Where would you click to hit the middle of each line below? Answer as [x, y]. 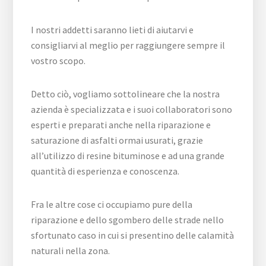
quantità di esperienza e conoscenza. [105, 171]
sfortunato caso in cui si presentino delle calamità [133, 235]
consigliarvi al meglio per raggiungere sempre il [128, 45]
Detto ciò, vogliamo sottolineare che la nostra [126, 94]
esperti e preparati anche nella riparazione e [121, 125]
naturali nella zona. [71, 251]
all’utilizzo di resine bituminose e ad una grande [128, 156]
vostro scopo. [58, 61]
